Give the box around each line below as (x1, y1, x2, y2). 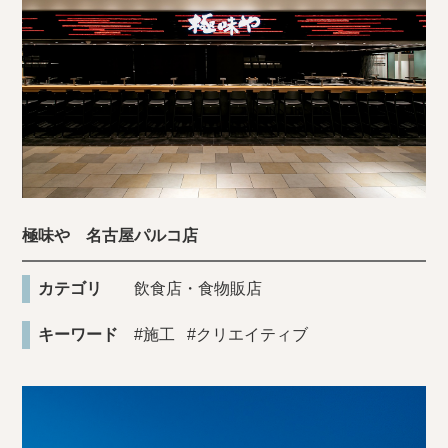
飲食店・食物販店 (134, 279, 263, 297)
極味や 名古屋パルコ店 (22, 226, 199, 244)
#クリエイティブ (187, 325, 309, 343)
